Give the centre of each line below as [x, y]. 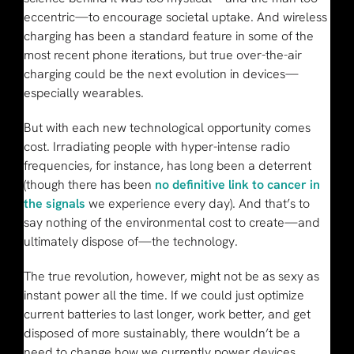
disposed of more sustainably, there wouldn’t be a [162, 333]
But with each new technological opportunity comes [167, 127]
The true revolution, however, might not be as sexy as [171, 276]
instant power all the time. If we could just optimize [164, 295]
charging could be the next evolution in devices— [161, 73]
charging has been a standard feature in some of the [168, 36]
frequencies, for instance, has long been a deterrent [167, 165]
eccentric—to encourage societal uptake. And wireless [175, 17]
